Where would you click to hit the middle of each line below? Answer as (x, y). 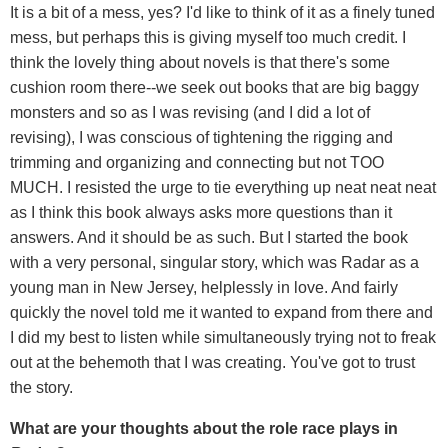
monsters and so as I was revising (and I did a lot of (190, 112)
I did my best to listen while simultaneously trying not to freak (223, 337)
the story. (41, 387)
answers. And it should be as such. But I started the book (209, 237)
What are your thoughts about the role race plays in (204, 428)
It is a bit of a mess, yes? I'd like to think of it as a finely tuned (222, 12)
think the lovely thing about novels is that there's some (200, 62)
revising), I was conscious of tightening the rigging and (201, 137)
